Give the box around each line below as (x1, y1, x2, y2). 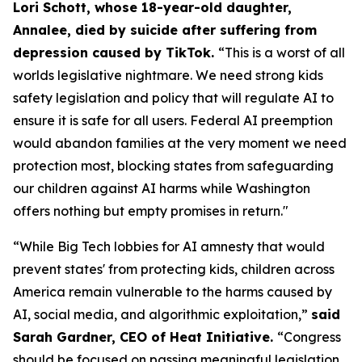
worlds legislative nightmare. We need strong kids (13, 67, 323, 83)
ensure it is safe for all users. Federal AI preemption (13, 112, 333, 128)
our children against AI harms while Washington (13, 180, 310, 196)
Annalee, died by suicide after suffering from (13, 22, 317, 38)
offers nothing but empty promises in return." (13, 203, 288, 219)
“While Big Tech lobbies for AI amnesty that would (13, 238, 325, 255)
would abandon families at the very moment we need (13, 135, 347, 151)
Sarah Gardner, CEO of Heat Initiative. (13, 329, 277, 345)
